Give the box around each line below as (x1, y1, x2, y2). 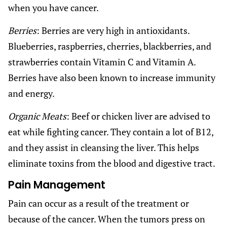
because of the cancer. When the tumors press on (8, 212, 205, 225)
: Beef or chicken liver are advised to (66, 109, 210, 122)
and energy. (8, 87, 55, 99)
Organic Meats (8, 109, 66, 122)
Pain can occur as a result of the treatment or (8, 197, 189, 209)
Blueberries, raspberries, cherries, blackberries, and (8, 40, 211, 52)
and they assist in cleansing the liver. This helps (8, 141, 199, 154)
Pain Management (8, 177, 105, 192)
